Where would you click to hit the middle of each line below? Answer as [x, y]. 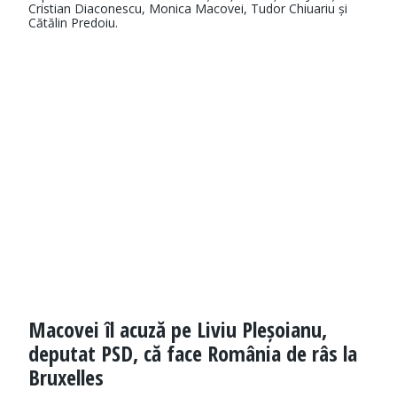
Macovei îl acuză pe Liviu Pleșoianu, [178, 330]
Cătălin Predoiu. [73, 23]
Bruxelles [66, 378]
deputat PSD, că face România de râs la [193, 354]
